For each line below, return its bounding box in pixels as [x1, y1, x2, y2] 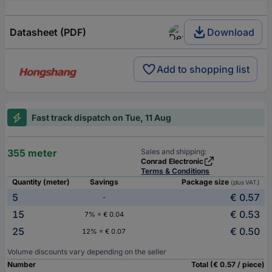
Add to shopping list [157, 63, 250, 75]
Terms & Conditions [141, 166, 210, 175]
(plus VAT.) [230, 178, 260, 186]
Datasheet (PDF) [10, 26, 86, 38]
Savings [89, 177, 118, 186]
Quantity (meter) [12, 177, 70, 186]
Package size [181, 177, 231, 186]
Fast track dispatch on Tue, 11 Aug [32, 112, 171, 123]
